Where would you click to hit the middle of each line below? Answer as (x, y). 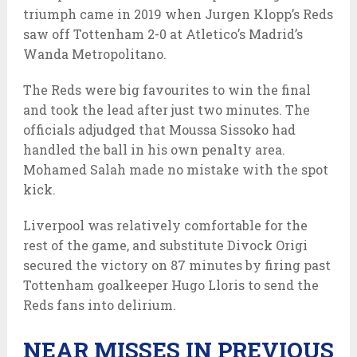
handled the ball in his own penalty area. (154, 149)
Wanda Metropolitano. (94, 53)
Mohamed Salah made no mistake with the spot (175, 169)
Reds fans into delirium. (99, 304)
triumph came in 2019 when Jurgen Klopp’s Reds (178, 14)
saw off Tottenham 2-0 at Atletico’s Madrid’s (163, 33)
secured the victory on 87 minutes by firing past (177, 265)
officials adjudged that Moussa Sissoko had (159, 129)
